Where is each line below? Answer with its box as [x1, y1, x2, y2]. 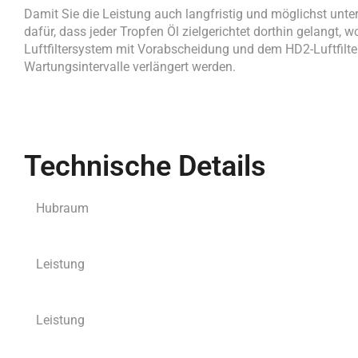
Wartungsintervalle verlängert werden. [24, 59, 236, 75]
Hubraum [36, 201, 89, 217]
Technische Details [24, 149, 266, 184]
